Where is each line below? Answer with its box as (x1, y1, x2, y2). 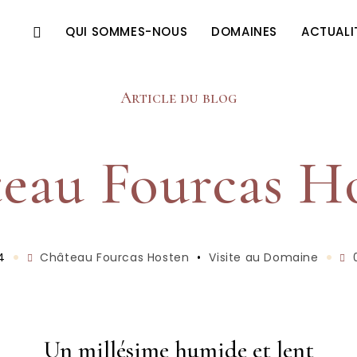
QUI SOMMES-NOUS (65, 23, 188, 40)
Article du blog (120, 88, 237, 108)
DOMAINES (211, 23, 277, 40)
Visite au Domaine (209, 249, 319, 265)
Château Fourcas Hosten (40, 249, 190, 265)
